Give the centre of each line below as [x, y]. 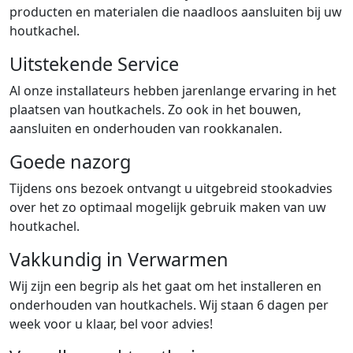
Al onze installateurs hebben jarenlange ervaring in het [173, 90]
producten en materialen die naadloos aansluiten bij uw [176, 11]
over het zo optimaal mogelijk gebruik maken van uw [168, 207]
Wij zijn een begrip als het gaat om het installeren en [165, 286]
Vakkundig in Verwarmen [119, 259]
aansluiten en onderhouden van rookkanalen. [146, 128]
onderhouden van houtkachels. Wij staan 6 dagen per [169, 305]
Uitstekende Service [94, 63]
